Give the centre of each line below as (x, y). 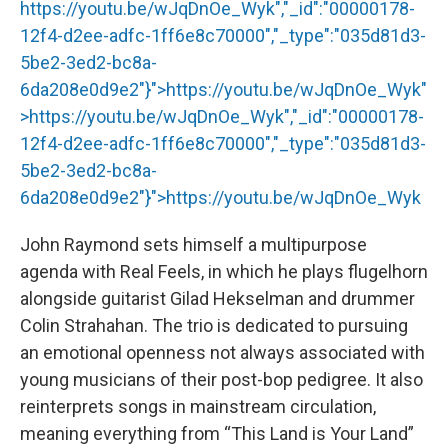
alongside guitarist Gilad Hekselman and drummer (217, 298)
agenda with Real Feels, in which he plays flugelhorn (224, 271)
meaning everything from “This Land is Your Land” (217, 433)
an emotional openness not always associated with (222, 352)
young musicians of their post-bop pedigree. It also (221, 379)
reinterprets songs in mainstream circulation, (198, 406)
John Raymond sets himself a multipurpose (193, 244)
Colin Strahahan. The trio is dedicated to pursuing (214, 325)
